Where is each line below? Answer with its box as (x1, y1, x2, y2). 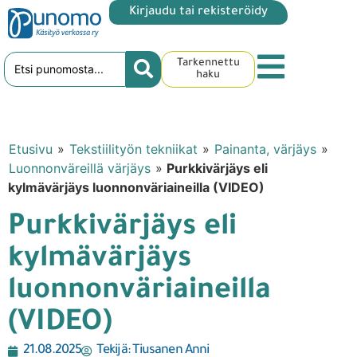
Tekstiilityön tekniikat (69, 141, 198, 158)
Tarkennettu (176, 57, 240, 70)
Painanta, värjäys (214, 141, 316, 158)
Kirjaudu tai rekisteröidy (129, 6, 268, 19)
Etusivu (9, 141, 53, 158)
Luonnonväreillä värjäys (9, 160, 151, 177)
